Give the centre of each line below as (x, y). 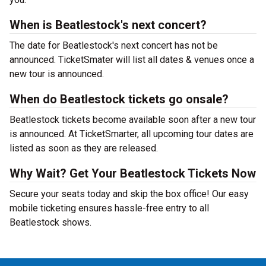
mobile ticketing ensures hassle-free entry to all (109, 208)
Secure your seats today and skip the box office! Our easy (129, 194)
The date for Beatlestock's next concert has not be (114, 45)
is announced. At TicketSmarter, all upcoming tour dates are (132, 134)
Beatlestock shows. (50, 222)
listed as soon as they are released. (84, 148)
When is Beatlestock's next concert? (108, 25)
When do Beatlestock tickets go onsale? (119, 99)
